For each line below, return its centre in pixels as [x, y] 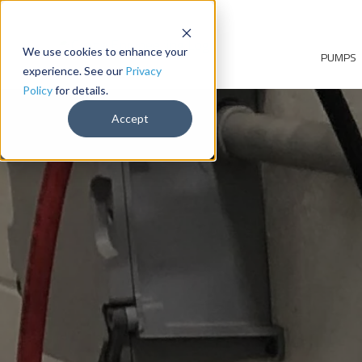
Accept [130, 119]
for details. [80, 90]
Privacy [143, 71]
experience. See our [74, 71]
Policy [38, 90]
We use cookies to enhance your [105, 51]
